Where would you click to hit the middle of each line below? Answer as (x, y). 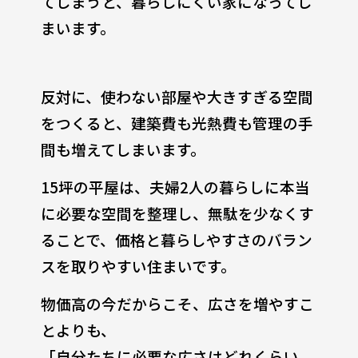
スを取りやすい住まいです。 (138, 265)
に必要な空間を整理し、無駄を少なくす (177, 213)
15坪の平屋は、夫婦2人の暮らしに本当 (175, 186)
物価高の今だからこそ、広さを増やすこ (177, 303)
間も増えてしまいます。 (123, 149)
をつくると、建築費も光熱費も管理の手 (177, 122)
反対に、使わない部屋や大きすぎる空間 (177, 96)
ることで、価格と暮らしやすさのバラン (176, 239)
